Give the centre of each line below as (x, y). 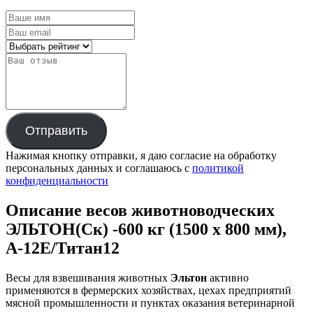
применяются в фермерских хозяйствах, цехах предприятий (148, 291)
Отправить (56, 131)
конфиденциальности (57, 181)
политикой (218, 168)
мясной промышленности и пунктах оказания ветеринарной (150, 303)
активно (228, 278)
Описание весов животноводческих (140, 211)
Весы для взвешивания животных (88, 278)
